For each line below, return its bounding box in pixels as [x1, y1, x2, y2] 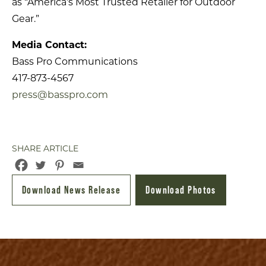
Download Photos [145, 183, 216, 197]
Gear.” [12, 13, 39, 25]
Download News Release [22, 183, 121, 197]
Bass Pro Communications [12, 56, 138, 68]
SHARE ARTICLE [12, 143, 78, 154]
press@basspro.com [12, 89, 108, 101]
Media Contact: [12, 39, 87, 51]
